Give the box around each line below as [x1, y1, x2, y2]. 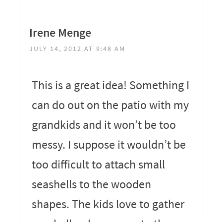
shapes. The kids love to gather [31, 196, 184, 212]
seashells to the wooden [31, 176, 151, 192]
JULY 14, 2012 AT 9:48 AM [29, 44, 125, 53]
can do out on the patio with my [31, 97, 189, 112]
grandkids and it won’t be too [31, 116, 176, 132]
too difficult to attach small [31, 156, 165, 172]
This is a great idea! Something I [31, 77, 189, 93]
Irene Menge [29, 24, 91, 40]
